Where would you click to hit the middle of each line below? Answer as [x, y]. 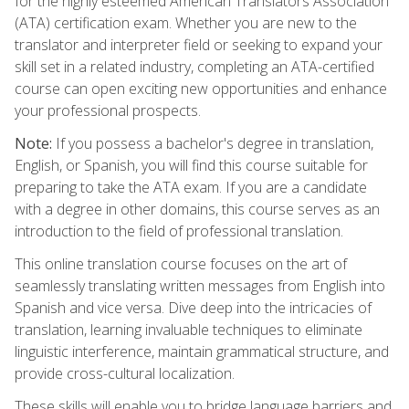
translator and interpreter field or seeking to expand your [199, 44]
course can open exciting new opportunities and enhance [201, 88]
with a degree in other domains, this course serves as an [197, 209]
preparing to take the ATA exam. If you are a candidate [191, 187]
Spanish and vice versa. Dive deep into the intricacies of [193, 307]
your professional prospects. [108, 110]
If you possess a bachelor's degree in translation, [213, 143]
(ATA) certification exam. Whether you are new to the [186, 22]
